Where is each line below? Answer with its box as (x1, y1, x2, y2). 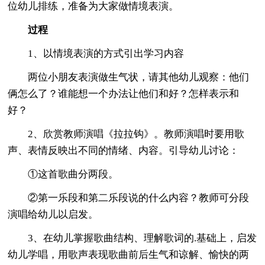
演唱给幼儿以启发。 (8, 208, 99, 220)
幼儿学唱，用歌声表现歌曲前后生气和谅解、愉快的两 (8, 248, 250, 260)
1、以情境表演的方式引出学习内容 (8, 47, 185, 59)
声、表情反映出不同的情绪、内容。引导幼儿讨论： (8, 144, 240, 156)
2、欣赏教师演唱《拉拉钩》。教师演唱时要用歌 (8, 128, 245, 140)
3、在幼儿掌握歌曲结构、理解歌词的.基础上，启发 (8, 232, 257, 244)
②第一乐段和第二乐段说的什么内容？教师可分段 (8, 192, 250, 203)
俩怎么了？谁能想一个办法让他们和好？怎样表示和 (8, 88, 240, 99)
